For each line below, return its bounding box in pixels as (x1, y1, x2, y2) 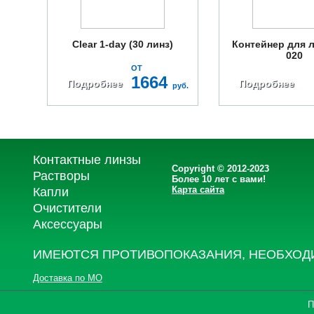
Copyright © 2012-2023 (172, 163, 269, 174)
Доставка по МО (33, 273, 102, 283)
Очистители (33, 201, 102, 215)
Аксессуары (33, 217, 102, 231)
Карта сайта (172, 184, 224, 195)
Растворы (33, 169, 90, 183)
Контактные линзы (33, 153, 141, 167)
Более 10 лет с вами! (172, 174, 266, 184)
